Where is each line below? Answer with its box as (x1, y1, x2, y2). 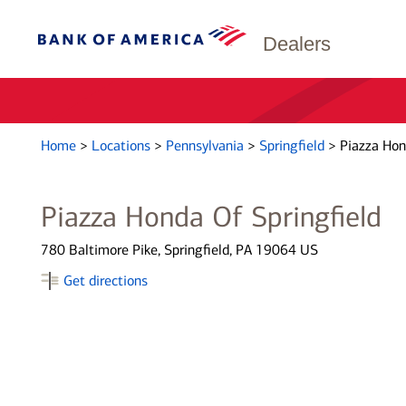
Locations (91, 137, 154, 154)
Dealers (263, 33, 331, 55)
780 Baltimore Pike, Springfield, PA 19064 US (40, 241, 318, 258)
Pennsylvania (165, 137, 247, 154)
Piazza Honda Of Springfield (40, 199, 382, 234)
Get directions (63, 272, 148, 289)
